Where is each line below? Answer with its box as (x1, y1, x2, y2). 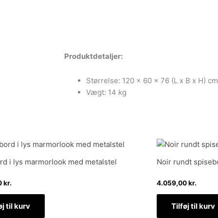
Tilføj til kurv (171, 201, 215, 211)
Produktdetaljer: (64, 52, 123, 61)
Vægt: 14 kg (86, 88, 127, 97)
